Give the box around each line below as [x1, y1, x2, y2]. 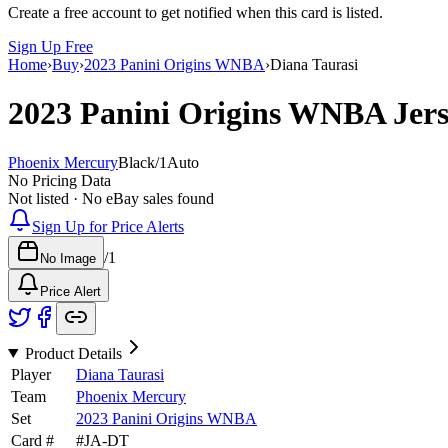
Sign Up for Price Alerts [32, 217, 184, 235]
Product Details [24, 344, 122, 362]
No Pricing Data [8, 171, 111, 189]
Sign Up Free [8, 37, 93, 55]
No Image [40, 250, 96, 266]
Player [11, 365, 51, 383]
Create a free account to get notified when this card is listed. [8, 3, 383, 21]
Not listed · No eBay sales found [8, 189, 214, 207]
